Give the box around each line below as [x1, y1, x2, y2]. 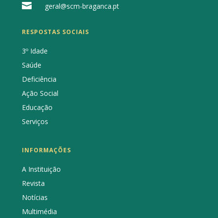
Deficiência [21, 74, 56, 84]
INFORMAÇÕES [21, 146, 71, 155]
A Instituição [21, 164, 61, 174]
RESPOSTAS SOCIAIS [21, 28, 89, 36]
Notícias [21, 193, 48, 202]
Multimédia [21, 207, 57, 217]
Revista [21, 179, 45, 188]
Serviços [21, 117, 48, 127]
